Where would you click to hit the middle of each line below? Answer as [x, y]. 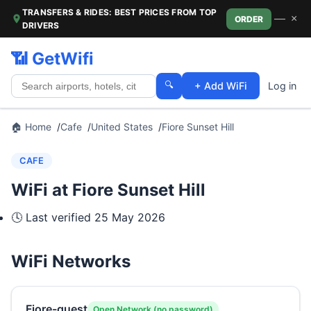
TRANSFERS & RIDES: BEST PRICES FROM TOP [120, 12]
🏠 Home [31, 127]
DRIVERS [41, 25]
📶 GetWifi [52, 59]
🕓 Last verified [53, 217]
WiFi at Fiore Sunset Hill [108, 190]
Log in [282, 86]
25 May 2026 [130, 217]
